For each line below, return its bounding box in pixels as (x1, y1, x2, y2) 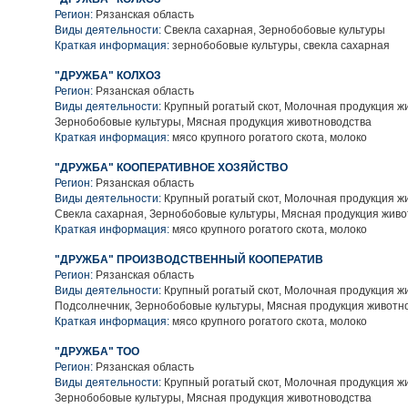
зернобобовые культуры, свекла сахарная (169, 39, 390, 52)
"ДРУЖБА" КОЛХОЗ (55, 69, 161, 82)
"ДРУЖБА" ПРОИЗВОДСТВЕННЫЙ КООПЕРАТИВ (55, 253, 323, 266)
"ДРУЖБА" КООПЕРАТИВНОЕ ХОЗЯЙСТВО (55, 161, 288, 174)
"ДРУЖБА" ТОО (55, 345, 139, 358)
